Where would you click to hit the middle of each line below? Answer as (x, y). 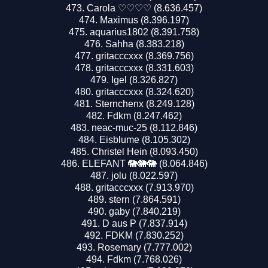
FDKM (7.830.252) (144, 235)
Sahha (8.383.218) (144, 44)
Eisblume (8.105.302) (144, 139)
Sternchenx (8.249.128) (144, 103)
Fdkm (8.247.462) (144, 115)
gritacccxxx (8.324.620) (144, 92)
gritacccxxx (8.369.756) (144, 56)
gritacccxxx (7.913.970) (144, 187)
